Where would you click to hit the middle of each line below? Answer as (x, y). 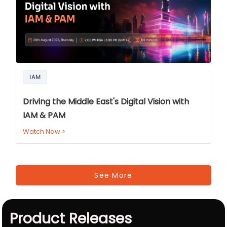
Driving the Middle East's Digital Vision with (106, 101)
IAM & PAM (44, 115)
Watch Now (43, 131)
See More (113, 175)
